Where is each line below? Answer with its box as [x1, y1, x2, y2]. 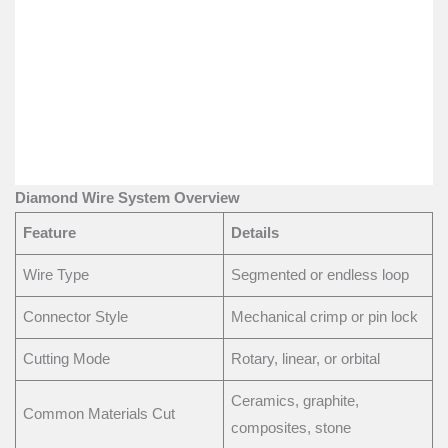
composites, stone [231, 419, 352, 436]
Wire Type [23, 266, 90, 283]
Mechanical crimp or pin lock [231, 308, 419, 325]
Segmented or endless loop [231, 266, 410, 283]
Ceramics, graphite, [231, 392, 360, 409]
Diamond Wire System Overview [15, 189, 240, 206]
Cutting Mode [23, 350, 111, 367]
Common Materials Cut [23, 405, 176, 422]
